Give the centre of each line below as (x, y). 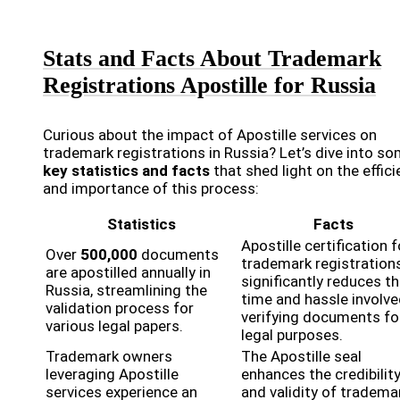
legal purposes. (292, 335)
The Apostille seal (301, 357)
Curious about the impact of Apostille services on (210, 135)
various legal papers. (114, 326)
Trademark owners (109, 357)
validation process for (120, 308)
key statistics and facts (126, 171)
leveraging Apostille (112, 375)
